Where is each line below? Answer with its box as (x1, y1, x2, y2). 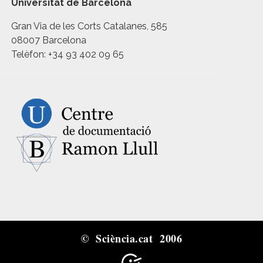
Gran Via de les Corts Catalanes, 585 (11, 21, 168, 32)
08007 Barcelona (11, 35, 87, 46)
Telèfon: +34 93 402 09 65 (11, 49, 124, 60)
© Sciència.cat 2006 (80, 231, 183, 246)
